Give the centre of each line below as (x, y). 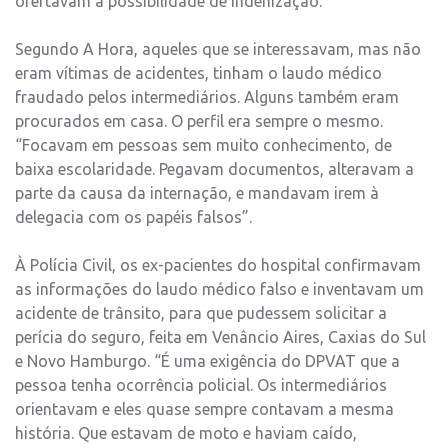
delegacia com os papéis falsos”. (133, 216)
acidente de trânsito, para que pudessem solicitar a (201, 312)
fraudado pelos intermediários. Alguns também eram (207, 96)
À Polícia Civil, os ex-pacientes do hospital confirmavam (218, 264)
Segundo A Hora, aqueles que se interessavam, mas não (218, 48)
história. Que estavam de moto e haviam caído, (186, 432)
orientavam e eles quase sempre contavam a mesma (204, 408)
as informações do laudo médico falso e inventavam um (219, 288)
